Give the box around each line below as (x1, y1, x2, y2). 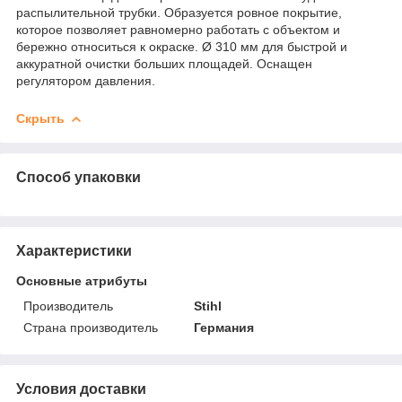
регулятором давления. (16, 73, 159, 88)
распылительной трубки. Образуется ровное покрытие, (16, 4, 342, 20)
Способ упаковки (16, 169, 141, 185)
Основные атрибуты (16, 273, 147, 288)
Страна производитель (23, 319, 158, 335)
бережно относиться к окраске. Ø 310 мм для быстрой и (16, 39, 347, 54)
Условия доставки (16, 380, 146, 397)
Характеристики (16, 242, 132, 258)
